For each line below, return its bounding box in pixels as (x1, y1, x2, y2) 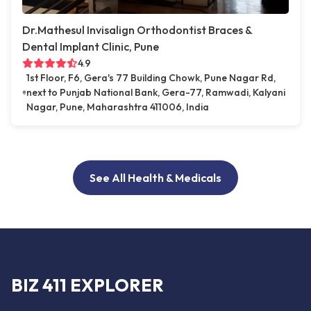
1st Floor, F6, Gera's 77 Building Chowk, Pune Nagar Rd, (26, 72, 276, 85)
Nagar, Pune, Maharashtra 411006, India (26, 101, 209, 114)
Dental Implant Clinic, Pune (22, 40, 159, 54)
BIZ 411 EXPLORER (11, 274, 164, 296)
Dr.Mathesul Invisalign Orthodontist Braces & (22, 23, 252, 37)
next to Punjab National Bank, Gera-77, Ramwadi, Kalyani (26, 86, 285, 99)
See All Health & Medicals (90, 171, 221, 185)
